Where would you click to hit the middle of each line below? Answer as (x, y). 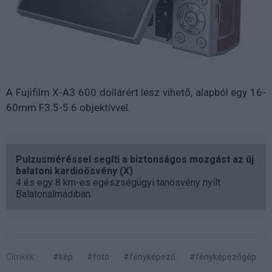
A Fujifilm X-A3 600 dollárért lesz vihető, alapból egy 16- (136, 92)
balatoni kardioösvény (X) (74, 171)
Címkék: (21, 257)
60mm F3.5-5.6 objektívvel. (70, 107)
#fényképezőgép (223, 257)
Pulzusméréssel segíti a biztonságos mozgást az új (135, 159)
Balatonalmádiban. (54, 194)
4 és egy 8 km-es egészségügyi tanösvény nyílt (118, 182)
